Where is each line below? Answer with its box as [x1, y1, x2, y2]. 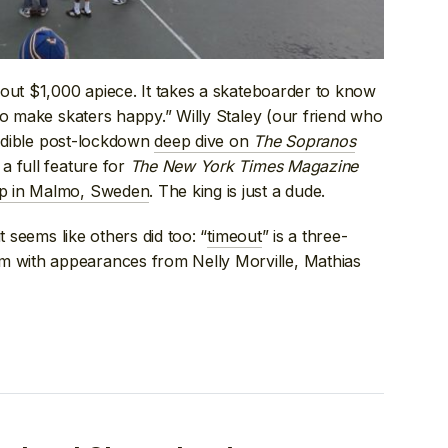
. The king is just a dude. [149, 180, 326, 201]
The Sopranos [253, 130, 356, 151]
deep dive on [154, 130, 254, 151]
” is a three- [261, 226, 348, 247]
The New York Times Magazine [129, 155, 359, 176]
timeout [207, 226, 262, 247]
